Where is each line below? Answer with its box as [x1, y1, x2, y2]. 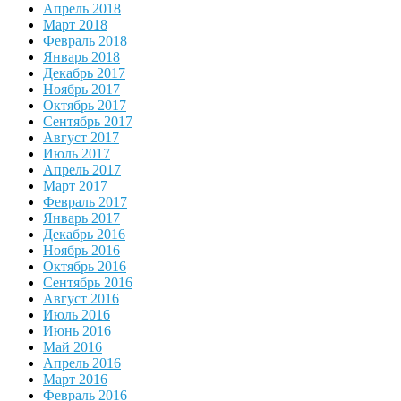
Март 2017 [43, 178, 107, 194]
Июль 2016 [43, 307, 110, 323]
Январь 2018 [43, 49, 120, 65]
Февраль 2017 [43, 194, 127, 210]
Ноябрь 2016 [43, 243, 120, 259]
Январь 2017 [43, 210, 120, 226]
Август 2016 [43, 291, 119, 307]
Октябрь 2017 [43, 98, 126, 114]
